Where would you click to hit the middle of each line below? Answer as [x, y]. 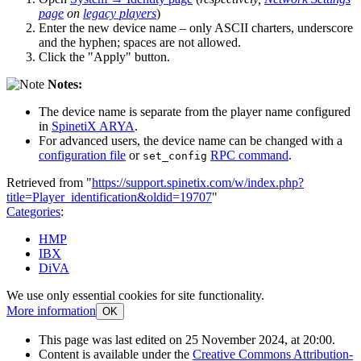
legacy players [120, 13]
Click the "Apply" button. [104, 56]
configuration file [82, 155]
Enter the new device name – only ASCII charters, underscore [196, 27]
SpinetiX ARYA [93, 126]
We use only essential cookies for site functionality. [135, 295]
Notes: [65, 84]
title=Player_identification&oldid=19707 [109, 197]
